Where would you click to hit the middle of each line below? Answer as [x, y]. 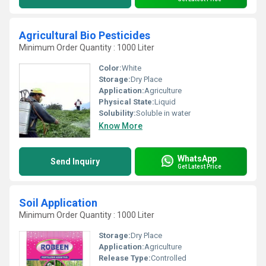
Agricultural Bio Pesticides [85, 35]
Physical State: [126, 102]
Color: [110, 68]
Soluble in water [163, 113]
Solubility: [117, 113]
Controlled [169, 258]
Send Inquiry [75, 161]
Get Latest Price [199, 166]
